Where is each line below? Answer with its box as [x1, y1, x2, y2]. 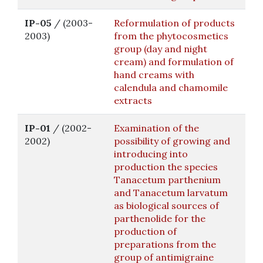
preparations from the [114, 238, 216, 250]
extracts [114, 95, 152, 106]
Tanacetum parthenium [114, 174, 221, 186]
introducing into [114, 148, 188, 160]
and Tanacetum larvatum [114, 187, 228, 198]
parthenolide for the [114, 213, 205, 224]
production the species [114, 161, 218, 173]
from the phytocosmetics [114, 30, 228, 42]
